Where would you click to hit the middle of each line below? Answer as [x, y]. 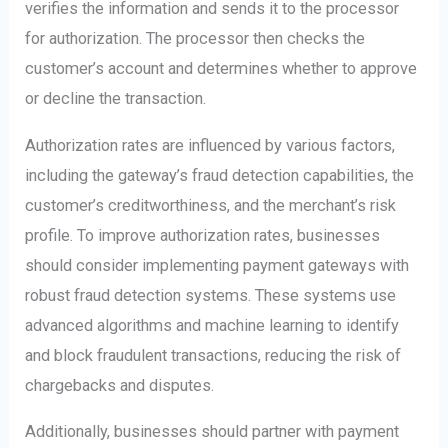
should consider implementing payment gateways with [217, 265]
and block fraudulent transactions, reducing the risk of [213, 355]
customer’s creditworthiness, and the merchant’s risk [211, 205]
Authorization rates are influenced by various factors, [210, 145]
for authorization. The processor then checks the [195, 39]
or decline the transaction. [116, 99]
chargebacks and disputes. [120, 385]
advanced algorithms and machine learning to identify [212, 325]
